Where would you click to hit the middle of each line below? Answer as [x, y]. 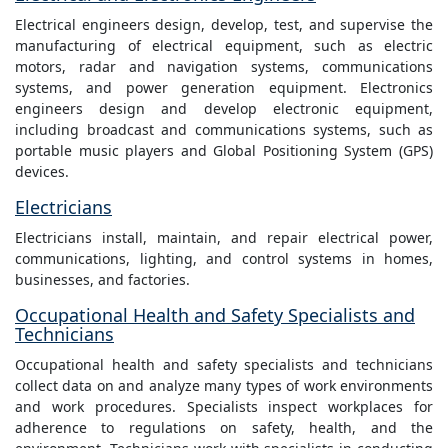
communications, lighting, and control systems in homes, [224, 259]
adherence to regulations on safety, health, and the [224, 428]
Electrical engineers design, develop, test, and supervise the [224, 25]
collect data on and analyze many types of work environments [224, 386]
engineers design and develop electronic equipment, [224, 109]
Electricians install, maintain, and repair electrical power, [224, 238]
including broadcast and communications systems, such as [224, 130]
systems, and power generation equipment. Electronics [224, 88]
